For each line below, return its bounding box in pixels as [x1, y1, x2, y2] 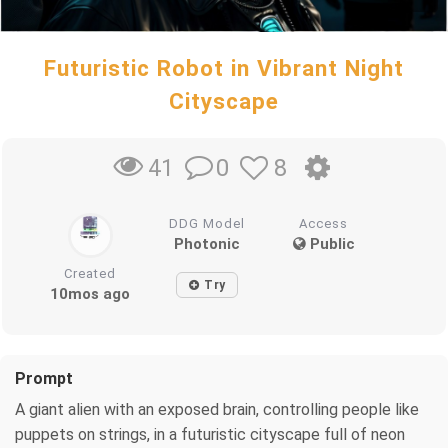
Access [299, 215, 349, 231]
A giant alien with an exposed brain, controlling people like [15, 399, 419, 419]
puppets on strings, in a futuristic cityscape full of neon [15, 424, 405, 444]
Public [305, 234, 355, 253]
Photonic [174, 234, 241, 253]
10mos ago [50, 284, 131, 303]
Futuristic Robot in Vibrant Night [44, 55, 404, 81]
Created [64, 265, 117, 281]
